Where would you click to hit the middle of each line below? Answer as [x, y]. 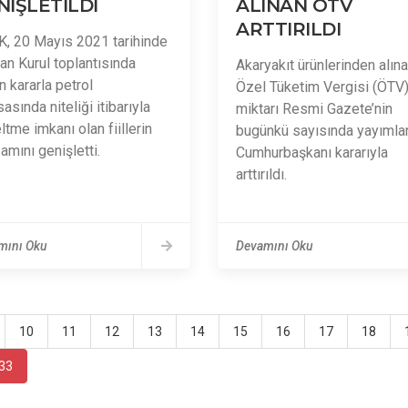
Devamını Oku [275, 246]
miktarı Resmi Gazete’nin [314, 109]
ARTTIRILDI [288, 29]
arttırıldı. [261, 174]
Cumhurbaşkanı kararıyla [312, 153]
